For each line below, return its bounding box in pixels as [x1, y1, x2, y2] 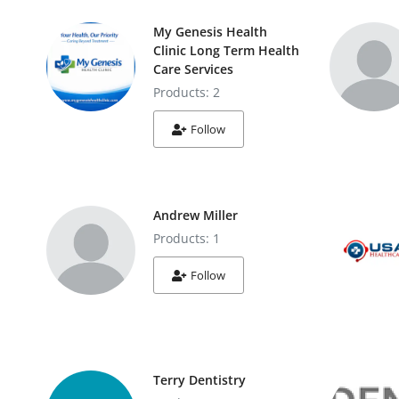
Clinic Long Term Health [153, 42, 299, 59]
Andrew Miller [153, 207, 238, 224]
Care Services [153, 61, 233, 77]
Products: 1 [153, 230, 220, 247]
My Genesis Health [153, 23, 267, 40]
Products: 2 [153, 84, 220, 101]
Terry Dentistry [153, 371, 246, 388]
